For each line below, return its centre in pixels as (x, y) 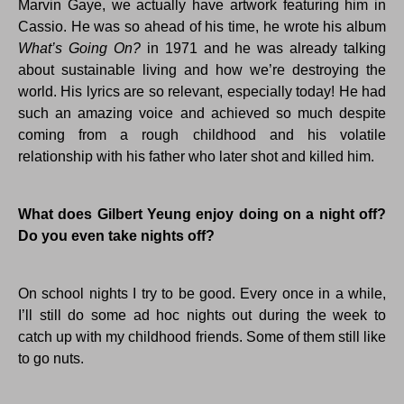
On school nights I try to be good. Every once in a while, (202, 294)
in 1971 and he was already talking (263, 49)
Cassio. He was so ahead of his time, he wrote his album (202, 27)
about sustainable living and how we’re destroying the (202, 70)
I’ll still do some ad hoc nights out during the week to (202, 316)
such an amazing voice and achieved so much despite (202, 114)
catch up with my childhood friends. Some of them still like (202, 337)
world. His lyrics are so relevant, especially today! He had (202, 92)
